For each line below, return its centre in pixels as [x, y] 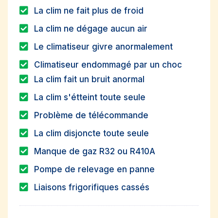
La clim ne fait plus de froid [89, 10]
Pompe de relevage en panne [94, 169]
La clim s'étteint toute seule [90, 97]
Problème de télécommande [91, 115]
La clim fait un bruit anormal [89, 79]
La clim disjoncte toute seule [91, 133]
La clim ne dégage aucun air [91, 28]
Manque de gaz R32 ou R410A [95, 151]
